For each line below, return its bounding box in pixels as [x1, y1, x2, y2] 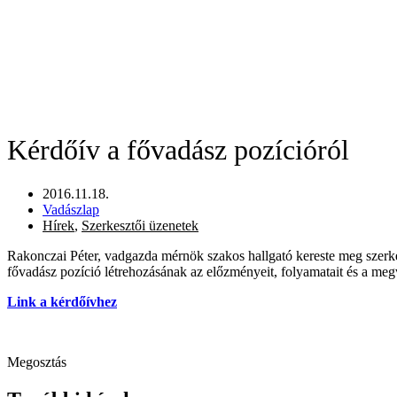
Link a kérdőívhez [7, 293, 117, 309]
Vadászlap [43, 201, 99, 217]
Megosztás [7, 354, 66, 370]
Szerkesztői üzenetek [82, 217, 198, 233]
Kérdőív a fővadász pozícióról [7, 134, 349, 167]
